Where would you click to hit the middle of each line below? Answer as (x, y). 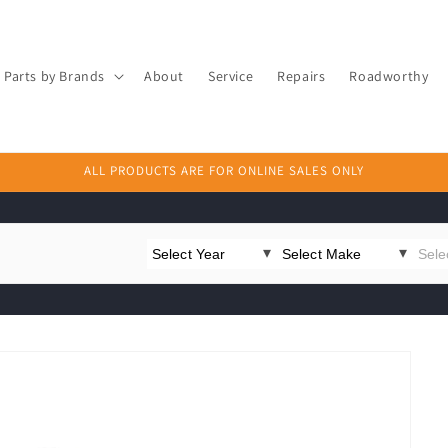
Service (230, 76)
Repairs (301, 76)
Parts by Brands (54, 76)
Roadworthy (389, 76)
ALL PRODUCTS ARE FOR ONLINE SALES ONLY (224, 170)
